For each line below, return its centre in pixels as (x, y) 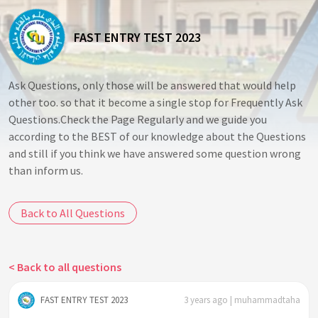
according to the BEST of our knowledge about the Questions (157, 136)
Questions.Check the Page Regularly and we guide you (138, 119)
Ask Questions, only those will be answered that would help (152, 85)
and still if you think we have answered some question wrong (155, 153)
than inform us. (46, 170)
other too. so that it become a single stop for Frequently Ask (155, 102)
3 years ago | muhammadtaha (242, 300)
